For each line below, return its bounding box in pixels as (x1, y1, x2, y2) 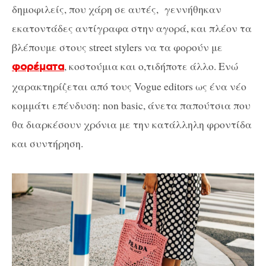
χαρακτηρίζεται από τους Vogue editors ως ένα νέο (12, 78, 246, 93)
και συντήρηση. (12, 135, 83, 150)
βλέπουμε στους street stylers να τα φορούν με (12, 39, 223, 54)
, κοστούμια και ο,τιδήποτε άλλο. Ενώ (64, 58, 238, 73)
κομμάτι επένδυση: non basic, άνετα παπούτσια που (12, 97, 251, 112)
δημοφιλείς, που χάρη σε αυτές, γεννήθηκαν (12, 1, 221, 16)
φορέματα (12, 60, 64, 74)
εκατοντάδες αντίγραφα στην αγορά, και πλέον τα (12, 20, 252, 35)
